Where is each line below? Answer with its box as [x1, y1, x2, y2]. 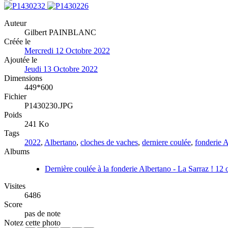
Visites [4, 181, 25, 190]
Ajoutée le [4, 55, 37, 64]
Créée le [4, 37, 31, 46]
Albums [4, 147, 30, 156]
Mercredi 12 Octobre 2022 [24, 46, 110, 55]
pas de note [24, 209, 61, 218]
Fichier [4, 92, 26, 101]
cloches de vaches [80, 137, 138, 147]
